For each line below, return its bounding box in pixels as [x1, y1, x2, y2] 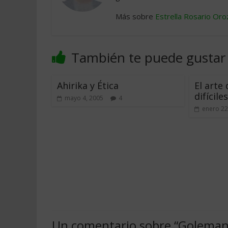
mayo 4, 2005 [65, 94, 103, 102]
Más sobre [116, 11, 155, 21]
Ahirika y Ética [57, 79, 119, 92]
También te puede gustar [71, 48, 225, 67]
